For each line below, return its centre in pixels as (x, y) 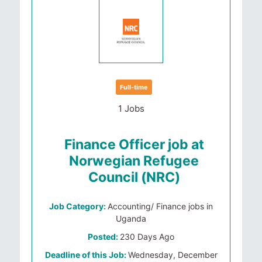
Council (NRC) (134, 177)
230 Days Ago (147, 237)
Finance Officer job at (134, 144)
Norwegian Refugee (134, 161)
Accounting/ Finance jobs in (160, 206)
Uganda (131, 218)
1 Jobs (131, 108)
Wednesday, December (173, 255)
